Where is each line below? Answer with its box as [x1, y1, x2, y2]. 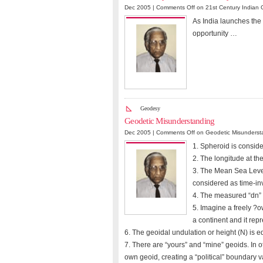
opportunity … [193, 29, 237, 38]
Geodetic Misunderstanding [124, 116, 215, 126]
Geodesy [140, 105, 160, 112]
